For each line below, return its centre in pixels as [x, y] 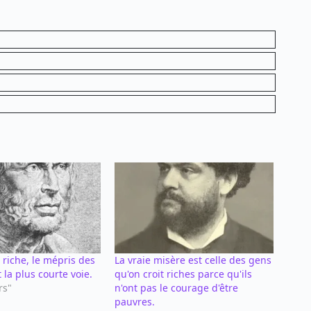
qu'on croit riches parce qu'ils [183, 274]
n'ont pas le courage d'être [176, 287]
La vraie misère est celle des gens [193, 260]
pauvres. [134, 301]
